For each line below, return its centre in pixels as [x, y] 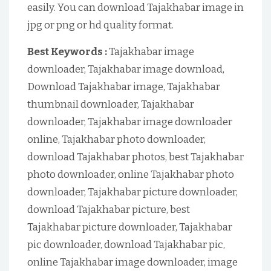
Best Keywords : [67, 52]
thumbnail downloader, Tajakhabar [111, 104]
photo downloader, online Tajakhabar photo [131, 175]
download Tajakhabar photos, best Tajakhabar [135, 157]
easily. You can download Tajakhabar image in [135, 8]
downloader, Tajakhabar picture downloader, [132, 192]
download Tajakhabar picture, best [109, 210]
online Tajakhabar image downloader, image [132, 262]
